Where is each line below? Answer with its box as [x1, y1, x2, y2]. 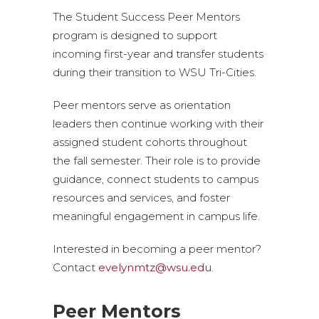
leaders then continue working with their [53, 117, 263, 130]
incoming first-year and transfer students [53, 47, 263, 61]
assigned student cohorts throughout [53, 135, 247, 149]
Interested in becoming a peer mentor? [53, 242, 261, 256]
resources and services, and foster [53, 191, 230, 204]
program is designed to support [53, 28, 217, 42]
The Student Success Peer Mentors [53, 10, 240, 23]
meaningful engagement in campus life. [53, 209, 260, 223]
